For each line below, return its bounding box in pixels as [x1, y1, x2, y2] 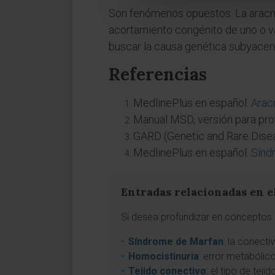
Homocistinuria [128, 250, 199, 262]
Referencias [109, 63, 207, 85]
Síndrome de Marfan [128, 236, 223, 247]
